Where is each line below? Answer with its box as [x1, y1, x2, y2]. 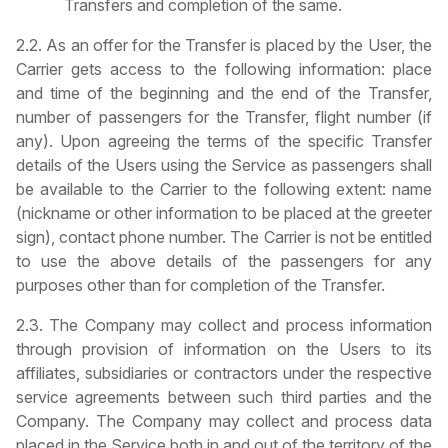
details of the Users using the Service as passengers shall [16, 155, 432, 176]
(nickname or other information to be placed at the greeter [16, 203, 432, 224]
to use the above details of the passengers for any [16, 251, 432, 272]
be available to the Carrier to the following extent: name [16, 179, 432, 200]
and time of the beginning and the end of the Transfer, [16, 83, 432, 104]
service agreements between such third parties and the [16, 387, 432, 408]
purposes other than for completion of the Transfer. [16, 275, 385, 296]
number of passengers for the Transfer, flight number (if [16, 107, 432, 128]
